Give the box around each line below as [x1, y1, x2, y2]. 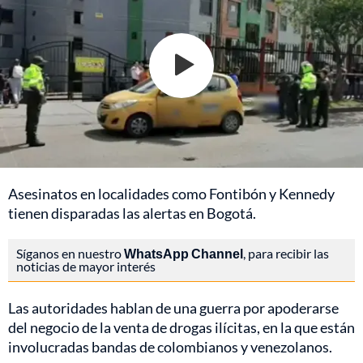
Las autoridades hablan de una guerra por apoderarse [8, 298, 339, 317]
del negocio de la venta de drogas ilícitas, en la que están [8, 318, 355, 336]
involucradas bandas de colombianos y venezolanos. [8, 337, 332, 356]
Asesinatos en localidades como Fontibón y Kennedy [8, 184, 335, 203]
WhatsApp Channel [124, 245, 243, 261]
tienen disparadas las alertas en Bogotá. [8, 203, 256, 222]
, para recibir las [243, 245, 329, 261]
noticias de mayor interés [16, 258, 156, 274]
